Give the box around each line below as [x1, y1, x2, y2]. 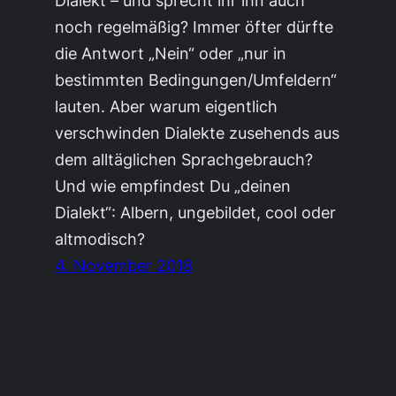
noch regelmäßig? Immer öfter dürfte [55, 16, 334, 36]
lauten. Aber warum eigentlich [55, 95, 278, 116]
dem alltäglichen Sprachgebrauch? [55, 148, 314, 169]
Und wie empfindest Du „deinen [55, 175, 292, 195]
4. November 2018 [55, 255, 194, 275]
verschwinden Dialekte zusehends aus [55, 122, 340, 142]
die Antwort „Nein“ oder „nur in [55, 42, 287, 63]
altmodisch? [55, 228, 146, 248]
